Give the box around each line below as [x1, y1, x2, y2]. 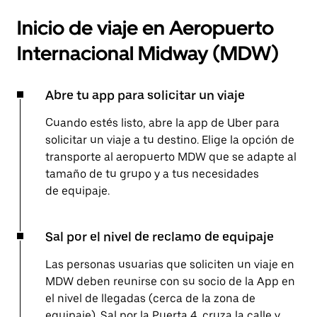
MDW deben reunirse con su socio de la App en [45, 275, 295, 289]
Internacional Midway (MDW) [17, 41, 279, 66]
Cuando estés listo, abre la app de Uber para [45, 116, 279, 130]
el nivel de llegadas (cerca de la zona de [45, 292, 255, 306]
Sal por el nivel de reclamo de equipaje [45, 229, 274, 245]
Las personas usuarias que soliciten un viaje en [45, 258, 294, 272]
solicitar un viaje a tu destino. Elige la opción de [45, 133, 294, 147]
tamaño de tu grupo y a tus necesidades [45, 167, 259, 181]
